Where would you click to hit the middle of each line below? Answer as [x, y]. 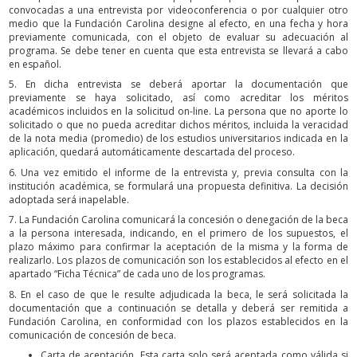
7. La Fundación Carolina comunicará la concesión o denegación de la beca [178, 220]
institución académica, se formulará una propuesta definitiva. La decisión [178, 186]
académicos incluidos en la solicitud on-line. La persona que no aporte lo [178, 112]
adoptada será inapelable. [69, 199]
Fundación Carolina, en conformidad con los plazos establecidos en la [178, 321]
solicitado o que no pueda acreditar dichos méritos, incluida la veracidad [178, 125]
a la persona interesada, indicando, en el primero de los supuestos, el [178, 233]
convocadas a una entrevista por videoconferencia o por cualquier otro [178, 10]
